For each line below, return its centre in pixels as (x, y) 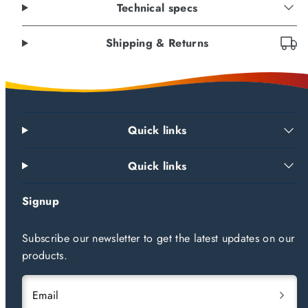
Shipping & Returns (157, 43)
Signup (41, 201)
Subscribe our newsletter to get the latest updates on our (158, 238)
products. (45, 255)
